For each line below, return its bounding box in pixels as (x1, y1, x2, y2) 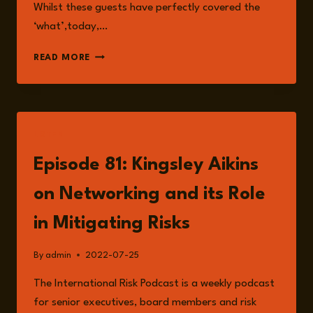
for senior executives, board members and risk (34, 296, 256, 308)
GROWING (89, 65, 140, 75)
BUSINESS (89, 138, 137, 148)
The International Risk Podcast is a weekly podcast (34, 277, 275, 289)
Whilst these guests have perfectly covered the (34, 2, 260, 14)
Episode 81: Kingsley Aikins (34, 156, 259, 175)
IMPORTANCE (89, 80, 154, 89)
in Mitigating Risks (34, 214, 190, 233)
